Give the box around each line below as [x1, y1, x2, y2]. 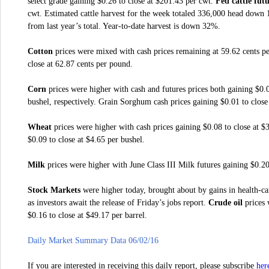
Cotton [28, 47, 53, 56]
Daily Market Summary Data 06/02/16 [28, 235, 159, 245]
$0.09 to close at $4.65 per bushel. [28, 135, 145, 144]
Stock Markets [28, 186, 80, 195]
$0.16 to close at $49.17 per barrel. [28, 211, 147, 220]
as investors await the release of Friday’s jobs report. [28, 198, 208, 207]
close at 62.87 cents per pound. [28, 59, 133, 68]
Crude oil [208, 198, 243, 207]
